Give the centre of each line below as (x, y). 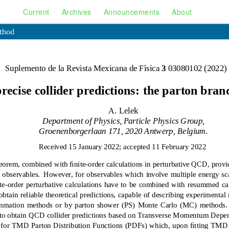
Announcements (132, 12)
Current (36, 12)
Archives (76, 12)
